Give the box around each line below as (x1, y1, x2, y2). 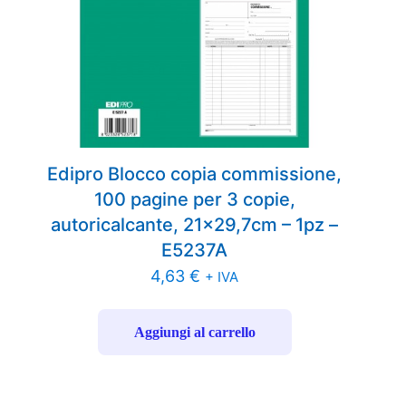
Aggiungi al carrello (133, 324, 256, 341)
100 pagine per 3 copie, (93, 188, 295, 211)
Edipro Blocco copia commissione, (47, 163, 343, 186)
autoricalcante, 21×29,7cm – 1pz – (51, 214, 339, 237)
